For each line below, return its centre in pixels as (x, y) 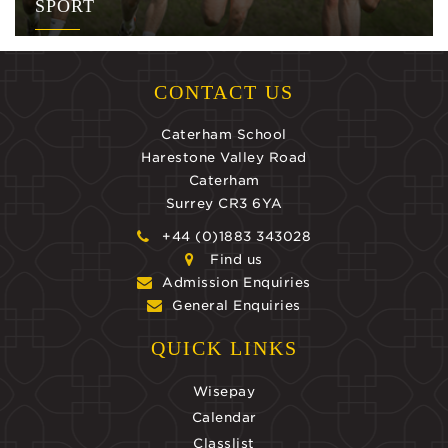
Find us (236, 259)
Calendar (224, 417)
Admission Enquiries (236, 282)
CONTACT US (224, 91)
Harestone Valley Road (224, 157)
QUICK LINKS (224, 347)
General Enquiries (236, 305)
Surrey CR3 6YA (224, 203)
